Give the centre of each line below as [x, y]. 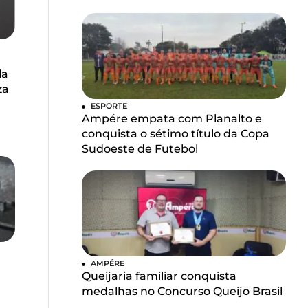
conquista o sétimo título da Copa [176, 134]
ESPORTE [109, 106]
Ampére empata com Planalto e [172, 119]
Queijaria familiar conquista [159, 276]
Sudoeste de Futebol [140, 149]
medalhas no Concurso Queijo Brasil [183, 291]
